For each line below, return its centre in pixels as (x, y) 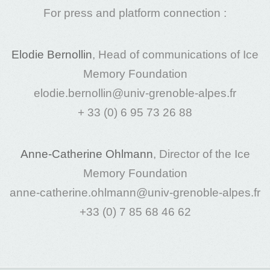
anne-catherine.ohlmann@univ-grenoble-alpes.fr (135, 193)
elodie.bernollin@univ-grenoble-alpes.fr (135, 93)
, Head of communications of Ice (175, 55)
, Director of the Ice (201, 154)
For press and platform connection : (135, 13)
